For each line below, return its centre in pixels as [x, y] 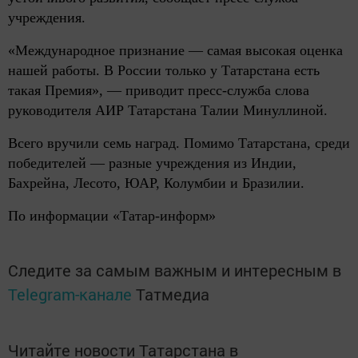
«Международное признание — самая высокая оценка [175, 51]
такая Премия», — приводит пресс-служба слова [159, 91]
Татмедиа [173, 294]
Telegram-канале [70, 294]
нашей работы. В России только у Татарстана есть [164, 71]
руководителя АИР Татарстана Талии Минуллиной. [168, 111]
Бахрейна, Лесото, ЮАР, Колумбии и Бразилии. [156, 183]
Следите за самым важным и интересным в [175, 270]
